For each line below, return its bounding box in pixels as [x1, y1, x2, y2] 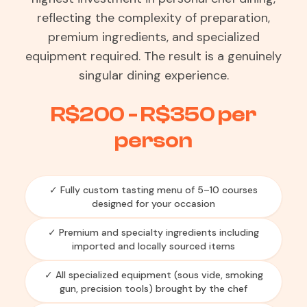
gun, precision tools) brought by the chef [60, 282, 247, 295]
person [114, 128, 193, 153]
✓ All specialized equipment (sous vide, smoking [44, 269, 263, 281]
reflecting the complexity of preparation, [37, 10, 270, 26]
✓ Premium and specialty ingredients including [48, 226, 259, 238]
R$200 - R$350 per [50, 102, 257, 127]
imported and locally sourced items [72, 240, 235, 252]
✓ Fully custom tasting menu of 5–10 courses [49, 184, 258, 196]
